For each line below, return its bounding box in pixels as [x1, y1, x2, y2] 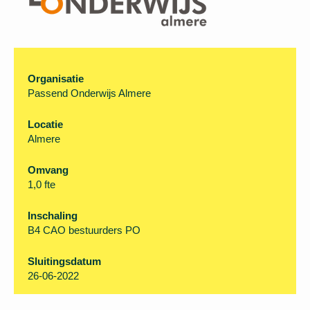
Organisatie [28, 141, 84, 153]
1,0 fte [28, 247, 55, 259]
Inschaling [28, 278, 77, 290]
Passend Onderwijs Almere [28, 156, 151, 167]
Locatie [28, 187, 63, 199]
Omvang [28, 232, 69, 244]
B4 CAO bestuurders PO [28, 293, 140, 304]
